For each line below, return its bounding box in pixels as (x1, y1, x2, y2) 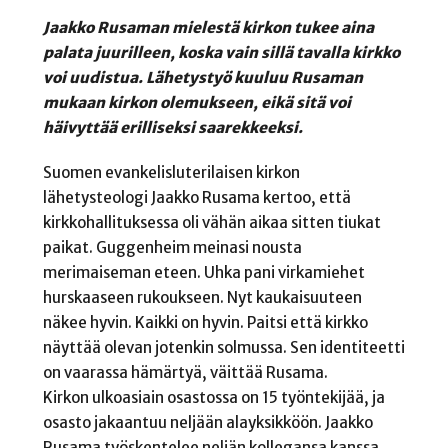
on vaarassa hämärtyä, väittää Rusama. (42, 363, 328, 383)
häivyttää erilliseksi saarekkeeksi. (42, 118, 303, 138)
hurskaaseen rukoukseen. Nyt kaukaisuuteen (42, 288, 362, 308)
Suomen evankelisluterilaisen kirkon (42, 163, 300, 183)
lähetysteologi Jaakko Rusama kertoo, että (42, 188, 351, 208)
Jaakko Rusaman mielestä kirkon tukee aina (42, 18, 374, 38)
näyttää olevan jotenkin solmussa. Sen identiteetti (42, 338, 405, 358)
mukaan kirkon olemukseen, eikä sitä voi (42, 93, 351, 113)
